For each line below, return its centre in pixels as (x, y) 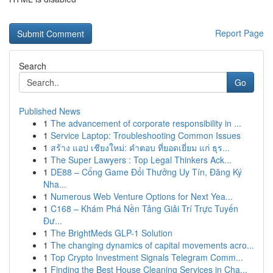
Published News (50, 111)
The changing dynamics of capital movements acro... (152, 245)
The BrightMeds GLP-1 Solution (112, 233)
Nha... (55, 184)
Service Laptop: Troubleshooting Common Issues (146, 135)
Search (33, 66)
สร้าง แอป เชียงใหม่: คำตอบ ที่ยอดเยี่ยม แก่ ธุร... (140, 147)
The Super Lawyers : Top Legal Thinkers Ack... (141, 160)
